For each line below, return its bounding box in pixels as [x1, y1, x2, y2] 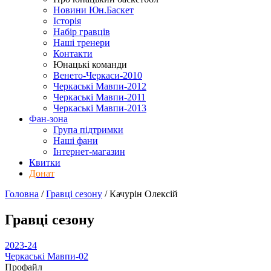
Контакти [53, 48, 93, 59]
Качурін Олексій [109, 189, 178, 199]
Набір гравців [53, 27, 110, 37]
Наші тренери [53, 38, 110, 48]
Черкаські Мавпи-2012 [53, 81, 146, 91]
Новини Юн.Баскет [53, 5, 134, 15]
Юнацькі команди [53, 59, 127, 70]
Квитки [29, 157, 60, 168]
